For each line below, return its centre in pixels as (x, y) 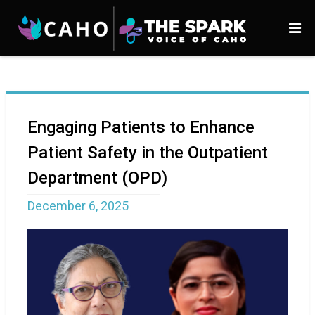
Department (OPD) (97, 178)
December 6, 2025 (78, 206)
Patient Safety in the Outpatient (147, 153)
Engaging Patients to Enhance (141, 127)
